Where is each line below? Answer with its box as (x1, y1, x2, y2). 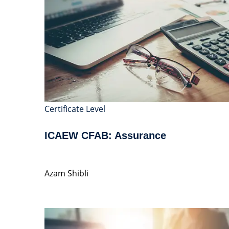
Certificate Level (44, 103, 105, 114)
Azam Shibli (44, 167, 88, 179)
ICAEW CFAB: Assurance (44, 129, 166, 141)
